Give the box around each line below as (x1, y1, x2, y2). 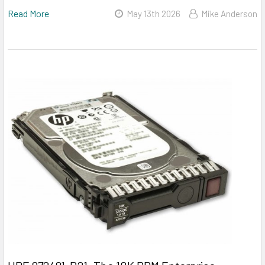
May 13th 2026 (127, 8, 180, 19)
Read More (8, 7, 49, 19)
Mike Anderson (201, 8, 257, 19)
